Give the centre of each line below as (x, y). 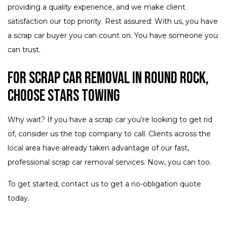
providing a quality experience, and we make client (97, 7)
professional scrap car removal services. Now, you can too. (109, 162)
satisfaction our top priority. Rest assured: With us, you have (113, 22)
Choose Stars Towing (64, 96)
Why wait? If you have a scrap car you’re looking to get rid (110, 120)
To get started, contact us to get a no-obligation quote (104, 184)
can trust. (24, 50)
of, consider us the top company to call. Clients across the (109, 134)
